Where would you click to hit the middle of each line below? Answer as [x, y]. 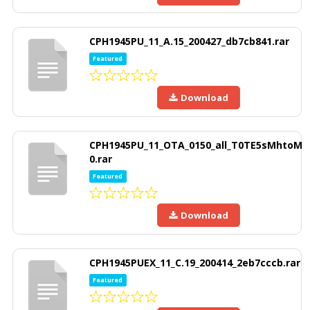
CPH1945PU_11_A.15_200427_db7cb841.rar [189, 42]
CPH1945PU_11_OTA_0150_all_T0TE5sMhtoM [196, 145]
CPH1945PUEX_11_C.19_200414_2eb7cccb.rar [195, 263]
